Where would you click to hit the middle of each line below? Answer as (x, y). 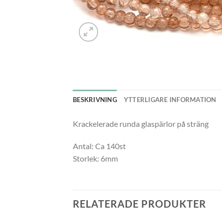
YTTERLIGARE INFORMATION (170, 99)
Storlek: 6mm (95, 159)
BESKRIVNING (95, 99)
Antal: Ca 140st (99, 146)
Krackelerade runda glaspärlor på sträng (141, 123)
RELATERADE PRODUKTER (139, 204)
